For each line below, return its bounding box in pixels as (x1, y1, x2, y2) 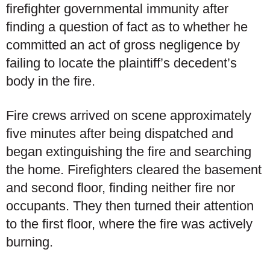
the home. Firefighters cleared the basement (6, 162, 262, 177)
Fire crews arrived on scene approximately (6, 108, 251, 123)
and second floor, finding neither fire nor (6, 180, 235, 195)
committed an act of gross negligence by (6, 37, 240, 52)
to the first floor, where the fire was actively (6, 216, 253, 231)
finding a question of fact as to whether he (6, 19, 248, 34)
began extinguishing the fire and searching (6, 144, 251, 159)
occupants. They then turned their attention (6, 198, 254, 213)
